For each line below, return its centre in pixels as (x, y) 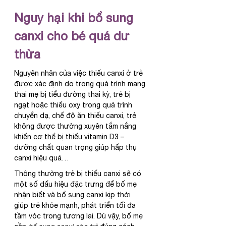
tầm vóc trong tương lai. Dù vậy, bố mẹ (79, 216)
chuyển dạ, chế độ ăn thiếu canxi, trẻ (76, 116)
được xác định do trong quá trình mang (81, 84)
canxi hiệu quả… (42, 158)
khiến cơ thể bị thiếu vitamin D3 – (70, 137)
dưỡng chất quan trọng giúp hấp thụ (76, 148)
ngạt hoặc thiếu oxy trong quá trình (74, 105)
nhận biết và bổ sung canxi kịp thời (73, 195)
